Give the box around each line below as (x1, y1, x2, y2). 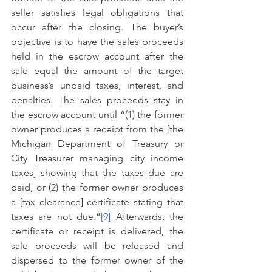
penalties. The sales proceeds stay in (11, 94, 183, 106)
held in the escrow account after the (11, 50, 183, 63)
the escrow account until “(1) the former (11, 109, 183, 121)
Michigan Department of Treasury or (11, 138, 183, 150)
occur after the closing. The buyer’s (11, 21, 183, 33)
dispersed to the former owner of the (11, 254, 183, 267)
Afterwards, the (110, 211, 184, 223)
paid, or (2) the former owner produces (11, 182, 183, 194)
